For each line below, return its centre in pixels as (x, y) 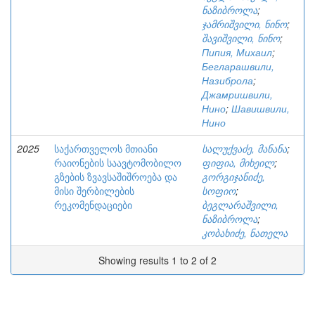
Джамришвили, (237, 94)
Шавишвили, (261, 108)
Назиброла (227, 80)
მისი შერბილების (94, 191)
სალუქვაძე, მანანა (244, 148)
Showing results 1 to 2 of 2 (157, 260)
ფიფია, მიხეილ (238, 162)
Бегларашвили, (238, 66)
